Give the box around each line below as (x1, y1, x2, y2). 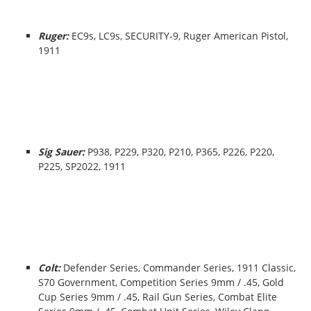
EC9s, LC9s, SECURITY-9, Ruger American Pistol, (72, 29, 288, 42)
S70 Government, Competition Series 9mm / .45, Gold (38, 276, 284, 289)
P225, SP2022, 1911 (38, 160, 126, 173)
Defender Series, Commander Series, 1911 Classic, (63, 261, 296, 274)
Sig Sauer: (38, 145, 87, 158)
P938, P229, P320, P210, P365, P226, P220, (87, 145, 274, 158)
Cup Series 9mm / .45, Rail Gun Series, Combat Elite (38, 290, 277, 303)
